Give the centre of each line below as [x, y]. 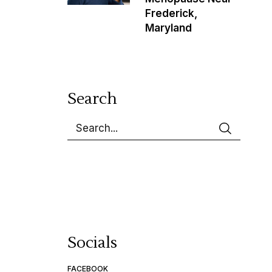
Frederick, [171, 13]
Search [92, 99]
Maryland [168, 28]
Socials [92, 243]
